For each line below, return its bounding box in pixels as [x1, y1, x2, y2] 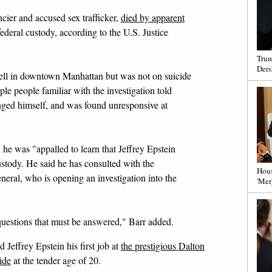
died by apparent [121, 11, 185, 24]
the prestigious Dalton [121, 239, 205, 252]
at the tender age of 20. [11, 254, 101, 267]
